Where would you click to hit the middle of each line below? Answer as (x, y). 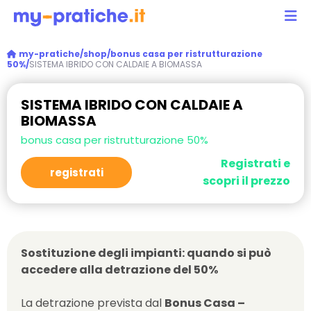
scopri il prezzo (246, 181)
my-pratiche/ (50, 54)
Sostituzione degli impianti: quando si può (146, 253)
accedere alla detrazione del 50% (119, 270)
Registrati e (255, 163)
